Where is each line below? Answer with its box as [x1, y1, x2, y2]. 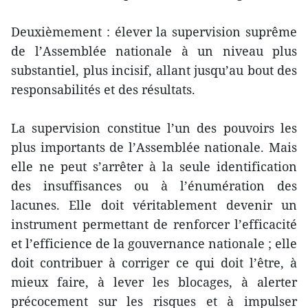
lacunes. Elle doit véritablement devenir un [11, 196, 297, 213]
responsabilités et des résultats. [11, 80, 195, 98]
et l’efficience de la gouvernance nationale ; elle [11, 234, 297, 252]
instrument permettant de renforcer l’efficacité [11, 215, 297, 232]
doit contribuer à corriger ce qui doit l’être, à [11, 254, 297, 271]
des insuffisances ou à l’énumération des [11, 177, 297, 194]
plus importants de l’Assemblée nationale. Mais [11, 138, 297, 155]
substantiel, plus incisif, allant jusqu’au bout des [11, 61, 297, 78]
